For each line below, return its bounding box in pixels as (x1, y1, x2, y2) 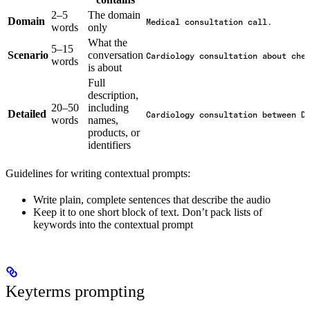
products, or (88, 127, 140, 139)
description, (88, 89, 138, 102)
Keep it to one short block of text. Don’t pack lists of (33, 206, 262, 219)
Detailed (8, 108, 46, 120)
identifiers (88, 139, 131, 152)
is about (88, 62, 122, 74)
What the (88, 37, 127, 49)
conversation (88, 49, 143, 62)
